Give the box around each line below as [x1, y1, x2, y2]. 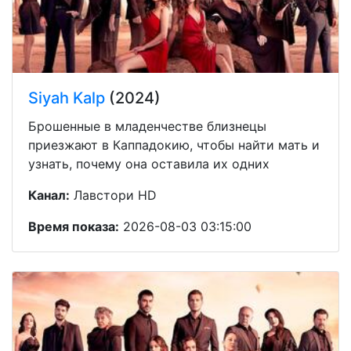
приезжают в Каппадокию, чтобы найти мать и [28, 136, 320, 153]
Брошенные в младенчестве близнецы [28, 118, 266, 134]
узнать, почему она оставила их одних [28, 155, 270, 172]
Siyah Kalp [28, 88, 105, 107]
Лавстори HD [70, 186, 157, 203]
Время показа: [28, 218, 119, 234]
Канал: [28, 186, 70, 203]
